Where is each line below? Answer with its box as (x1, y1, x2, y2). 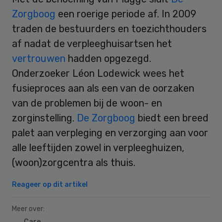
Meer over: (12, 204, 45, 213)
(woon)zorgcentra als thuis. (12, 156, 135, 168)
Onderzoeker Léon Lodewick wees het (12, 67, 184, 79)
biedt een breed (138, 111, 209, 124)
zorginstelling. (12, 111, 77, 124)
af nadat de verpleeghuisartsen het (12, 37, 172, 50)
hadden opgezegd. (68, 52, 151, 64)
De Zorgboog (77, 111, 138, 124)
